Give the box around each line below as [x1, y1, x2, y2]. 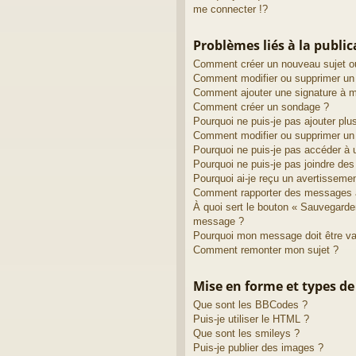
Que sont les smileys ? [193, 327, 300, 339]
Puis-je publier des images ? [193, 341, 323, 354]
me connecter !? [193, 2, 268, 15]
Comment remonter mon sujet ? [193, 243, 339, 256]
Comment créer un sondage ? [193, 100, 329, 113]
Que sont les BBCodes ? [193, 298, 308, 311]
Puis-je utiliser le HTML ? [193, 312, 309, 325]
